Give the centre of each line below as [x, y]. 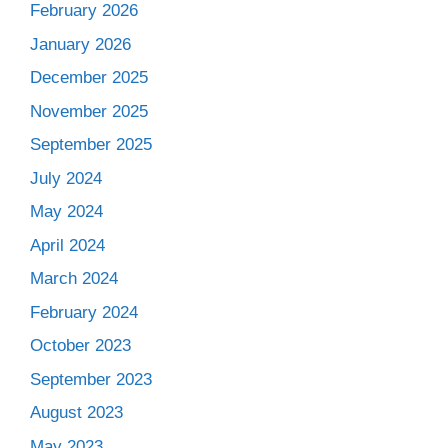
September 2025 [91, 144]
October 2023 [80, 345]
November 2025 [89, 111]
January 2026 [80, 44]
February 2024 [84, 312]
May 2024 [66, 211]
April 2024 [67, 245]
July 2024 [66, 178]
